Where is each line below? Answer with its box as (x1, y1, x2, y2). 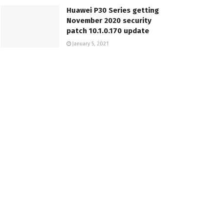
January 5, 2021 (71, 41, 109, 47)
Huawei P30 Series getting (66, 6, 159, 15)
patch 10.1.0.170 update (66, 26, 149, 36)
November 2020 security (66, 16, 152, 25)
